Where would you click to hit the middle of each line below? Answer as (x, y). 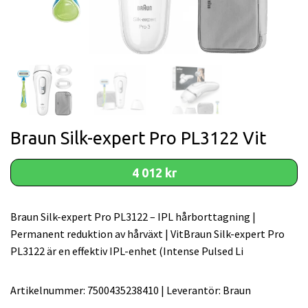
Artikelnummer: (48, 290)
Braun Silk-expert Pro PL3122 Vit (138, 137)
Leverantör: (194, 290)
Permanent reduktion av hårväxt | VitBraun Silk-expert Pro (147, 233)
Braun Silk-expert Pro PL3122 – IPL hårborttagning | (133, 216)
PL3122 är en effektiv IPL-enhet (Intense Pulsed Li (127, 251)
